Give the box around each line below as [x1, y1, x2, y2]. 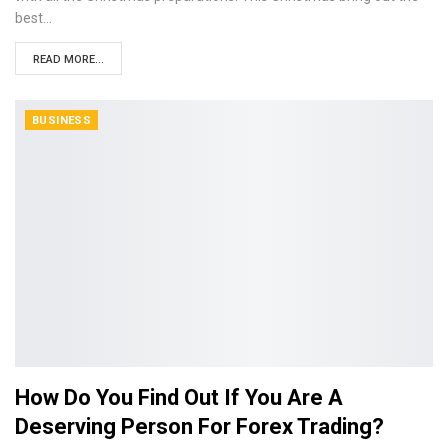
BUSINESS [32, 113, 92, 127]
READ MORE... [33, 52, 104, 66]
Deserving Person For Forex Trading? [15, 414, 384, 440]
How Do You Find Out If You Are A [15, 385, 343, 411]
